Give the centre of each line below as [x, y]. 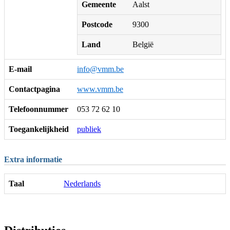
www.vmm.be [100, 89]
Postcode [97, 24]
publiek [89, 129]
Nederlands [82, 183]
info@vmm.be [100, 69]
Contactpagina [34, 89]
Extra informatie [33, 159]
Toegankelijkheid [39, 129]
